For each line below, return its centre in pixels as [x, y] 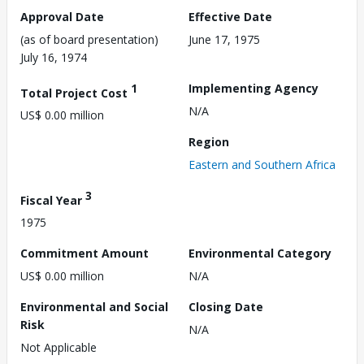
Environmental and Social [94, 307]
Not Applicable [58, 348]
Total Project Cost [76, 93]
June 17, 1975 [224, 39]
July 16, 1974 [54, 57]
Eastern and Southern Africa [262, 164]
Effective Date [230, 16]
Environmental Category [260, 253]
